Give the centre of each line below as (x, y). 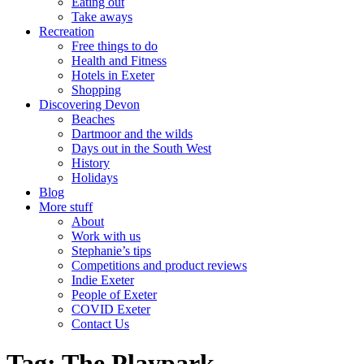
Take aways (102, 17)
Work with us (106, 236)
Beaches (93, 119)
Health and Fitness (119, 61)
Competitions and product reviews (159, 265)
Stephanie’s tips (111, 251)
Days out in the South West (141, 148)
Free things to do (115, 46)
